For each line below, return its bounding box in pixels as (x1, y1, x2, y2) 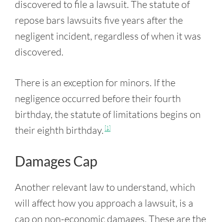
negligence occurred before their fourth (15, 92, 181, 105)
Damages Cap (15, 153, 97, 169)
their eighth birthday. (15, 124, 104, 136)
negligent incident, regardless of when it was (15, 30, 201, 42)
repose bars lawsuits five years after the (15, 14, 183, 26)
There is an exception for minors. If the (15, 76, 175, 89)
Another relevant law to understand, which (15, 181, 195, 193)
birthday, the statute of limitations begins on (15, 108, 201, 120)
